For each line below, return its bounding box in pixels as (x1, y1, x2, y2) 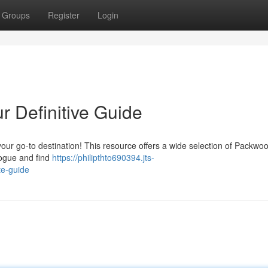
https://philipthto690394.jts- (52, 151, 154, 163)
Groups (2, 9, 30, 21)
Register (48, 9, 80, 21)
